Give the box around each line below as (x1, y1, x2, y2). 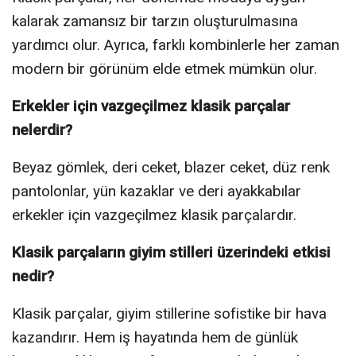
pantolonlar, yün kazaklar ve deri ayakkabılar (12, 181, 301, 200)
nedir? (12, 266, 54, 285)
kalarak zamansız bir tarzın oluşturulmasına (12, 11, 298, 30)
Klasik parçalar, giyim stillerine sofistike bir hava (12, 304, 327, 323)
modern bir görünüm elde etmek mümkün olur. (12, 59, 317, 78)
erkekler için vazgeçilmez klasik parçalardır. (12, 205, 296, 224)
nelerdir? (12, 120, 72, 139)
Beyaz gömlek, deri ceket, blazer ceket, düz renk (12, 157, 330, 176)
